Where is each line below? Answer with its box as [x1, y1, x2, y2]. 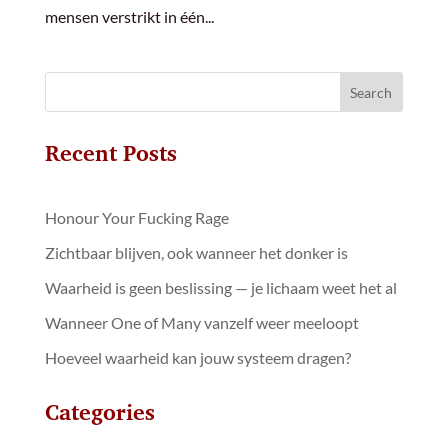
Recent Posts [44, 135, 177, 172]
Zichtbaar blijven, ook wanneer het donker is [44, 243, 348, 263]
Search [350, 83, 393, 101]
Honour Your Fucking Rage [44, 208, 229, 228]
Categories [44, 394, 155, 431]
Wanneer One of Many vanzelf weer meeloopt [44, 313, 359, 333]
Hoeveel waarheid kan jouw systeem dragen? [44, 348, 351, 368]
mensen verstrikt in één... [44, 7, 214, 27]
